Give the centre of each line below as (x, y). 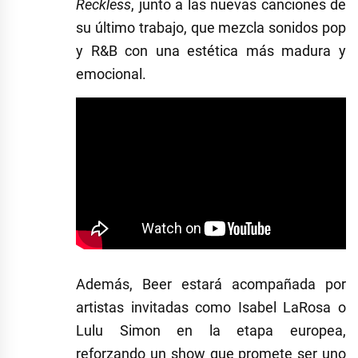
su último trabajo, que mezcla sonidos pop (211, 28)
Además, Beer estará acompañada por (211, 284)
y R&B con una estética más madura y (211, 51)
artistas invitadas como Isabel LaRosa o (211, 308)
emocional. (111, 74)
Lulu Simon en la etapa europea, (211, 331)
